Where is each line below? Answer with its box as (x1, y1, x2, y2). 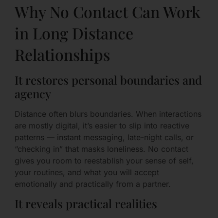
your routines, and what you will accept (15, 167, 159, 177)
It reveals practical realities (15, 196, 157, 212)
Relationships (15, 43, 110, 65)
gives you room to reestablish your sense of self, (15, 155, 194, 165)
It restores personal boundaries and (15, 72, 202, 88)
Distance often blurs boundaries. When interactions (15, 109, 201, 119)
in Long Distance (15, 22, 133, 43)
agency (15, 85, 51, 101)
